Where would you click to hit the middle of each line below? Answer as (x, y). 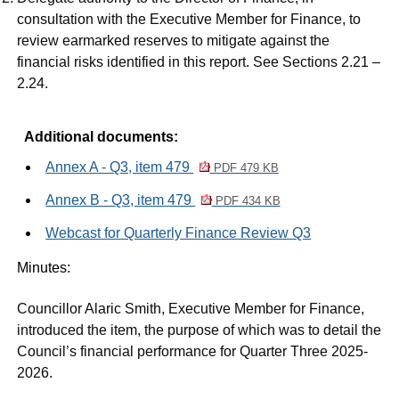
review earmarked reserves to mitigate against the (174, 41)
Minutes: (44, 268)
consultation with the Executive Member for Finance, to (189, 20)
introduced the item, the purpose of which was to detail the (199, 330)
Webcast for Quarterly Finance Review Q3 (179, 233)
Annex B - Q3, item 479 (121, 200)
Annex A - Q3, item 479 (120, 167)
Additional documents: (102, 137)
